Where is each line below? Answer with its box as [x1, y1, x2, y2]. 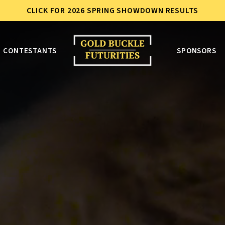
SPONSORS [176, 46, 216, 56]
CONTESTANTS [3, 46, 57, 56]
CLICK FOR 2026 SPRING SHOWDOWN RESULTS [26, 5, 199, 16]
